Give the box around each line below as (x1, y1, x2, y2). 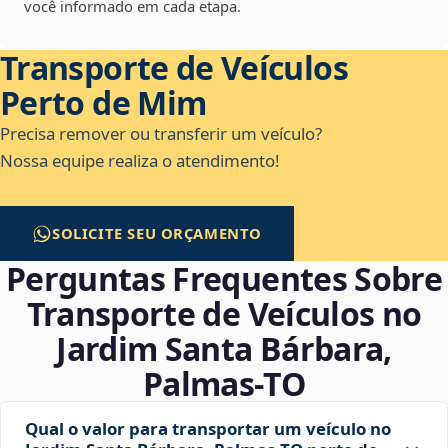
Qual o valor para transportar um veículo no (25, 417, 391, 441)
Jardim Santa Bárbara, (56, 327, 392, 371)
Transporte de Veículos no (26, 292, 422, 336)
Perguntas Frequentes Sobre (5, 257, 443, 301)
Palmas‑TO (142, 362, 306, 406)
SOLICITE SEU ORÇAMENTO (52, 223, 263, 244)
